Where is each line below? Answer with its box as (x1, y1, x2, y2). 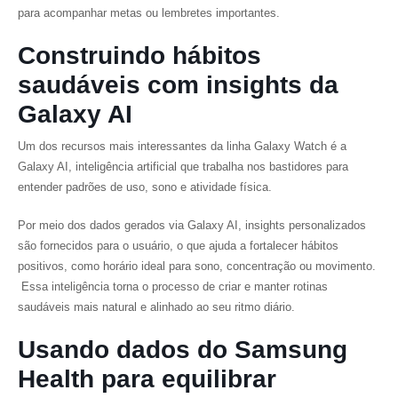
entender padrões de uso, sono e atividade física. (18, 180, 279, 194)
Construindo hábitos (18, 42, 261, 69)
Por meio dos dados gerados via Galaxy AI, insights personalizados (18, 219, 366, 232)
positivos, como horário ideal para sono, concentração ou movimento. (18, 259, 376, 273)
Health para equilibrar (18, 365, 276, 393)
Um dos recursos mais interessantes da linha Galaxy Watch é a (18, 139, 346, 153)
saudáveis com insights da (18, 71, 338, 99)
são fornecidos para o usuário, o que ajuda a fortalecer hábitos (18, 239, 338, 252)
